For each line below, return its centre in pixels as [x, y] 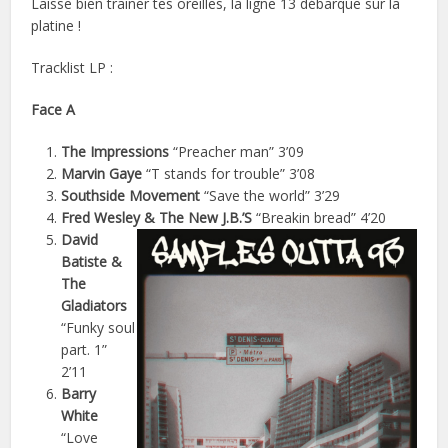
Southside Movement [131, 195]
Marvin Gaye [102, 173]
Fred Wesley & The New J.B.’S [157, 217]
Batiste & [92, 261]
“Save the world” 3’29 [270, 195]
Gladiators [94, 305]
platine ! [56, 25]
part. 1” [84, 349]
